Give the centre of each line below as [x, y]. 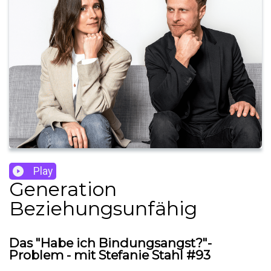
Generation [63, 189]
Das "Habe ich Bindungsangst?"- [110, 243]
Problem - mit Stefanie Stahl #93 [110, 255]
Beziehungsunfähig [103, 209]
